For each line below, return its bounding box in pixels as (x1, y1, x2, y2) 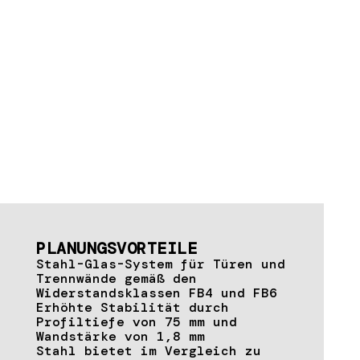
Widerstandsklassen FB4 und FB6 (36, 284, 277, 301)
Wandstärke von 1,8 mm (36, 327, 205, 345)
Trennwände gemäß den (36, 269, 197, 287)
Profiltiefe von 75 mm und (36, 313, 237, 330)
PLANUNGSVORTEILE (36, 237, 197, 259)
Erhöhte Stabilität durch (36, 298, 229, 316)
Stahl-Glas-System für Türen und (36, 255, 285, 272)
